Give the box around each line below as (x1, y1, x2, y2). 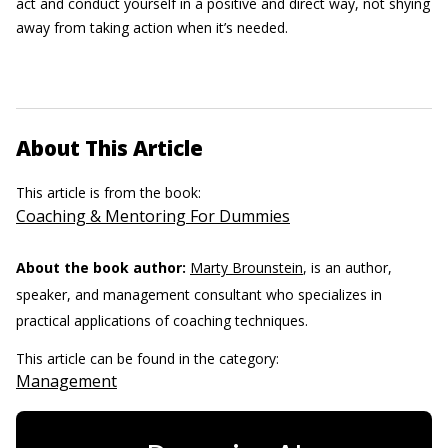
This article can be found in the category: (16, 349, 283, 368)
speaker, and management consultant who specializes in (16, 285, 382, 304)
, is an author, (303, 258, 392, 277)
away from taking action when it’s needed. (16, 18, 288, 37)
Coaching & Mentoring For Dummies (16, 205, 290, 227)
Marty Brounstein (190, 258, 303, 277)
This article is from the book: (16, 183, 205, 202)
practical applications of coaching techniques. (16, 311, 308, 330)
